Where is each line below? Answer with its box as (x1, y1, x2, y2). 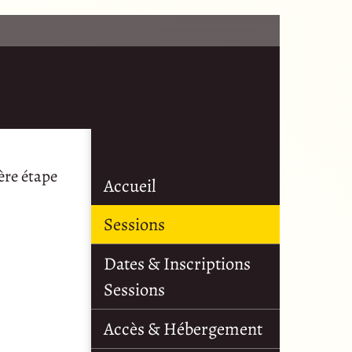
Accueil (104, 174, 156, 199)
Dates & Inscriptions (104, 251, 251, 277)
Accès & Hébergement (104, 317, 262, 342)
